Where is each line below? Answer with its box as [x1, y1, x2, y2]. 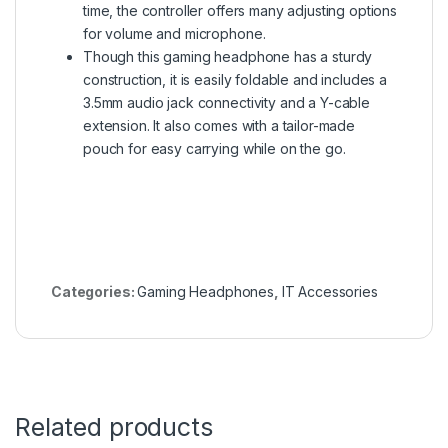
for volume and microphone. [83, 24, 266, 42]
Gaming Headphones [137, 282, 274, 300]
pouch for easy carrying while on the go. [83, 139, 346, 157]
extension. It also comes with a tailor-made [83, 116, 355, 134]
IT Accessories [281, 282, 378, 300]
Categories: [51, 282, 138, 300]
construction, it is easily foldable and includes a [83, 70, 387, 88]
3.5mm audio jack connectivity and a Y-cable [83, 93, 370, 111]
